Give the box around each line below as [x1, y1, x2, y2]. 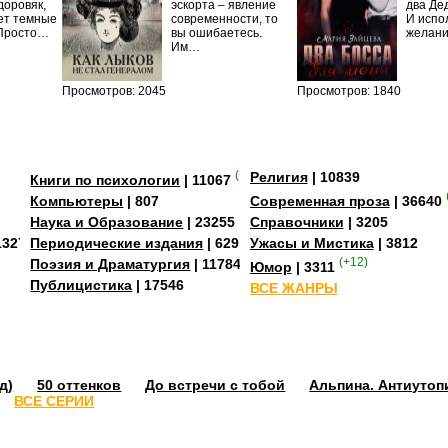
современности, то [171, 12, 279, 27]
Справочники [249, 213, 344, 230]
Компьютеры [30, 192, 124, 209]
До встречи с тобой [145, 377, 286, 394]
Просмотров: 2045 [62, 84, 167, 99]
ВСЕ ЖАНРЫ [249, 279, 338, 296]
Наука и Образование [30, 213, 184, 230]
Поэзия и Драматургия [30, 255, 191, 272]
